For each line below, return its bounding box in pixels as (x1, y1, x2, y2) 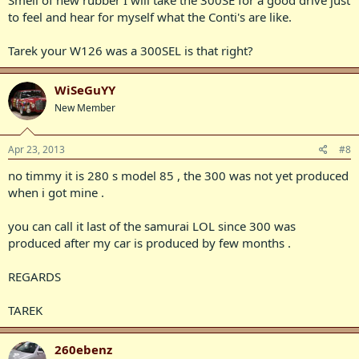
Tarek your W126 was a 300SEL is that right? (8, 42, 253, 58)
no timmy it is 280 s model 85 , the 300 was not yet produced (8, 167, 349, 184)
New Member (54, 101, 115, 115)
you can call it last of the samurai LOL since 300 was (8, 217, 296, 234)
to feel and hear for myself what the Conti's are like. (8, 9, 292, 25)
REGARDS (8, 268, 61, 284)
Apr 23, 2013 (8, 142, 65, 156)
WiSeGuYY (54, 82, 115, 98)
